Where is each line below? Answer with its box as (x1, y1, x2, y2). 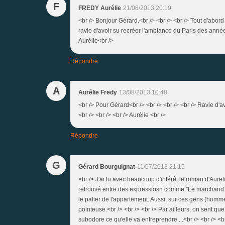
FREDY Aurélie (78, 4, 121, 12)
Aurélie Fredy (78, 88, 117, 96)
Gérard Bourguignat (78, 163, 135, 170)
